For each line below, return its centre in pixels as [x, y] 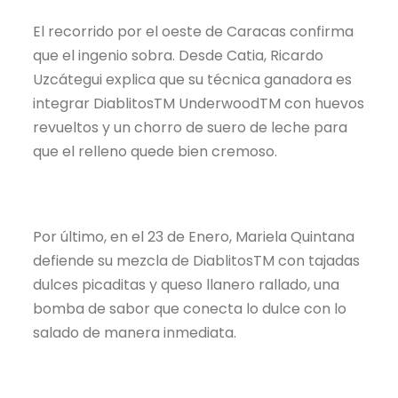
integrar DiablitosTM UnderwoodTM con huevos [199, 104]
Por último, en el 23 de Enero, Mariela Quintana [194, 236]
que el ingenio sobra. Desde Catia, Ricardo [179, 56]
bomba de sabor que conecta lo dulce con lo [190, 308]
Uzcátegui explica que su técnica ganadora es [193, 80]
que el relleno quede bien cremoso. [155, 152]
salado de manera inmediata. [135, 332]
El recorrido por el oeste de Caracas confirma [194, 32]
